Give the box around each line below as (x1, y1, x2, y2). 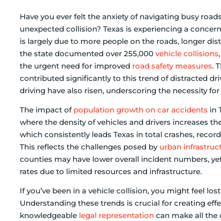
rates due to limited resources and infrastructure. (20, 166, 202, 176)
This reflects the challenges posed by (20, 142, 159, 151)
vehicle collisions (155, 48, 219, 58)
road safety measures (132, 61, 212, 71)
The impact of (20, 105, 74, 114)
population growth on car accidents (74, 105, 208, 114)
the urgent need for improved (20, 61, 132, 71)
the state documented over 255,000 (20, 48, 155, 58)
